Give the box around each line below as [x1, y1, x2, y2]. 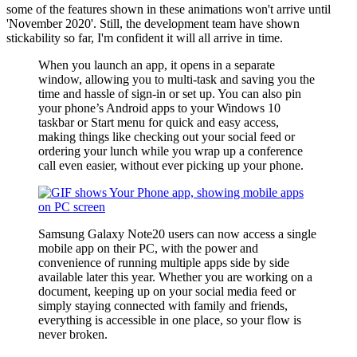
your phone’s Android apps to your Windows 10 [38, 100, 280, 115]
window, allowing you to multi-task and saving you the [38, 72, 315, 86]
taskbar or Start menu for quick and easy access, [38, 115, 279, 129]
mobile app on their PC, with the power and [38, 241, 258, 255]
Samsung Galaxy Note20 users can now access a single [38, 226, 316, 241]
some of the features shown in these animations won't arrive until [6, 2, 331, 16]
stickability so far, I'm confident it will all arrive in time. [6, 30, 283, 45]
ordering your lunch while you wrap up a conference [38, 143, 303, 158]
